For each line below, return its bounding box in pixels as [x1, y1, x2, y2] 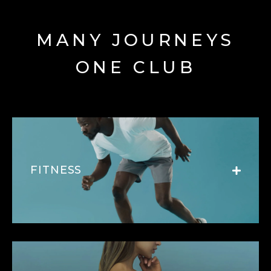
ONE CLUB [75, 56, 196, 77]
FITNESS [30, 163, 82, 177]
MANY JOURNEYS [36, 29, 235, 50]
